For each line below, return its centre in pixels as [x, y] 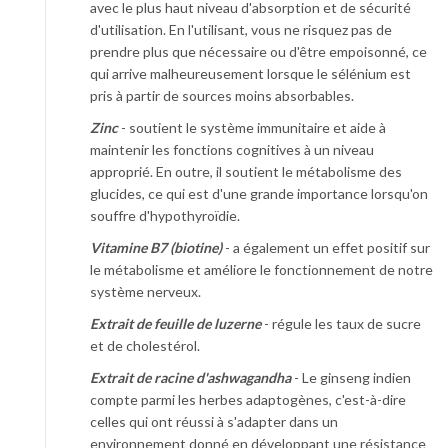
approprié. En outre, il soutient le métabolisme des [246, 171]
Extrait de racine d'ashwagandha [190, 377]
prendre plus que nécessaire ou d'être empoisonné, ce [258, 51]
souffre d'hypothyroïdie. [165, 215]
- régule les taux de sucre [341, 323]
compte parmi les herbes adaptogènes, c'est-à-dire [248, 399]
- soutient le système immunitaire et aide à [252, 127]
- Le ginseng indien [351, 377]
